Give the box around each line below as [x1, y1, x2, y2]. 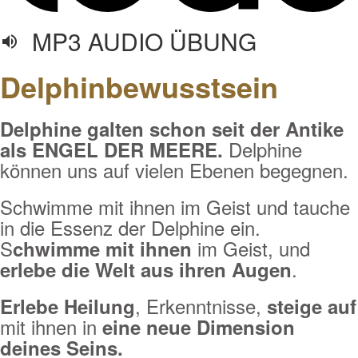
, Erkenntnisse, [135, 292, 267, 320]
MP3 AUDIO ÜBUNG [19, 24, 257, 58]
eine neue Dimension [97, 313, 295, 340]
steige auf [267, 292, 356, 320]
